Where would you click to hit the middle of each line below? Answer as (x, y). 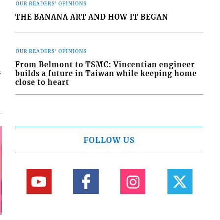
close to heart (42, 82)
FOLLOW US (110, 140)
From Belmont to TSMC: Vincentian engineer (105, 65)
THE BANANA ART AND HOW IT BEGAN (92, 17)
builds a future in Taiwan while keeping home (106, 73)
